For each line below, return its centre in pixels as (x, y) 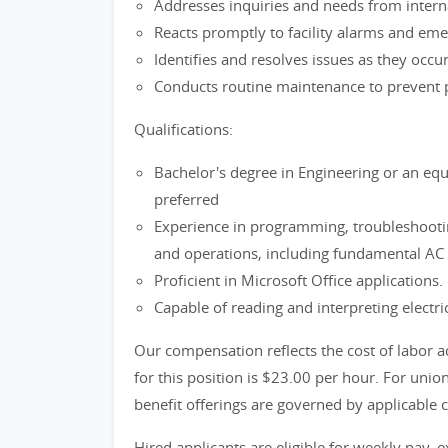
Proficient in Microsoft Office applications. (298, 280)
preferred (186, 199)
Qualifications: (183, 129)
